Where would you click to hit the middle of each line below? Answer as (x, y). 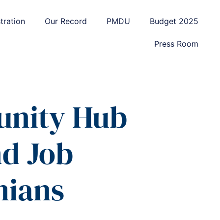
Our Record (66, 21)
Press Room (176, 44)
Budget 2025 (174, 21)
